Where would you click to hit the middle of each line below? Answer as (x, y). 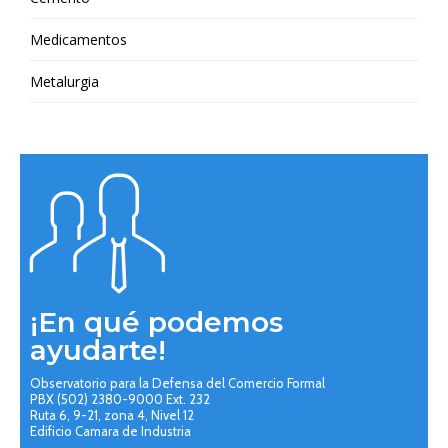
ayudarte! (98, 349)
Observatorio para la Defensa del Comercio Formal (177, 383)
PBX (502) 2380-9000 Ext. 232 (120, 399)
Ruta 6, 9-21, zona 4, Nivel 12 (112, 415)
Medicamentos (78, 40)
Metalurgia (64, 82)
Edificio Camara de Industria (110, 431)
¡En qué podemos (156, 321)
